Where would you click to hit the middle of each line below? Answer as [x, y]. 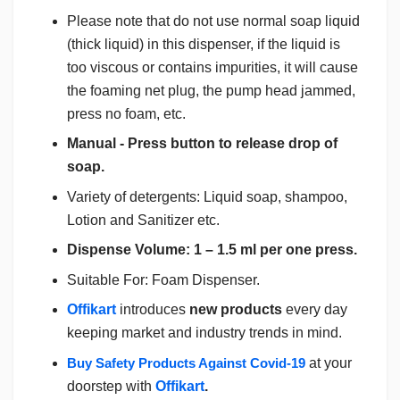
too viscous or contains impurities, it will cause [212, 67]
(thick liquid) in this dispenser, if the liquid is [204, 44]
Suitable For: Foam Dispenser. [163, 279]
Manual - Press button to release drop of [202, 144]
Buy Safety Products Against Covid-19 [186, 362]
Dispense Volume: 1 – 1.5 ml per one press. [212, 250]
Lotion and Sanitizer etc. [143, 220]
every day [315, 310]
